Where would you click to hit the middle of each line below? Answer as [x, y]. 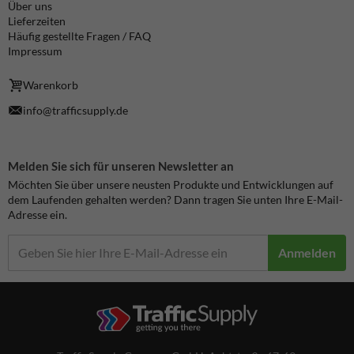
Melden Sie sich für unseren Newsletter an [121, 166]
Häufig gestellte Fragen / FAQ [79, 36]
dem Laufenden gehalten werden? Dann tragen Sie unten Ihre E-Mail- [175, 199]
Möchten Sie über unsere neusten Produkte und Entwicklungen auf [171, 184]
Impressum [35, 51]
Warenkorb [51, 85]
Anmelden [307, 253]
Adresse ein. [38, 214]
